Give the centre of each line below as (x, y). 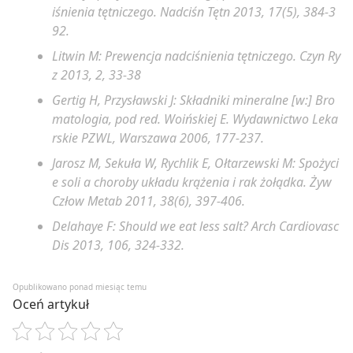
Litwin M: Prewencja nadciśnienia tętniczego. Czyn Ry (196, 56)
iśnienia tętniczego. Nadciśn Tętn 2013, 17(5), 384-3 (194, 12)
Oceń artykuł (51, 304)
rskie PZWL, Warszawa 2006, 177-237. (158, 138)
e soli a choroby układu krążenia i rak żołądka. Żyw (192, 182)
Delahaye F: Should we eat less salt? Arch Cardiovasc (195, 227)
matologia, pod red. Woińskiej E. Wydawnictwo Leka (195, 119)
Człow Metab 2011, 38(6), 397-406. (149, 201)
